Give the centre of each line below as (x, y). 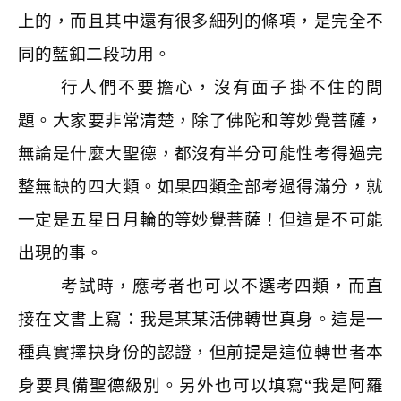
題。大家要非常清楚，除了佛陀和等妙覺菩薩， (200, 120)
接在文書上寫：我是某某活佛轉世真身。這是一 (200, 319)
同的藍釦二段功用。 (94, 54)
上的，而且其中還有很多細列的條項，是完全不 (200, 21)
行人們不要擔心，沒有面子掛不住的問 (222, 87)
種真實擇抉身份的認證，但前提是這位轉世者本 (200, 352)
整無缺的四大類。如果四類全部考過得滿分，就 (200, 187)
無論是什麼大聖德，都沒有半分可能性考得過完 (200, 154)
